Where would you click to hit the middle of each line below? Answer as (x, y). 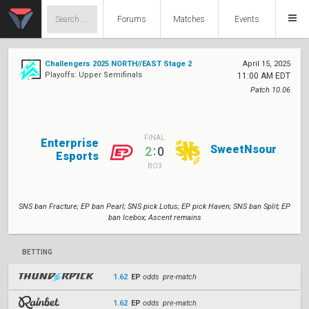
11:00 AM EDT (264, 76)
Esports (77, 156)
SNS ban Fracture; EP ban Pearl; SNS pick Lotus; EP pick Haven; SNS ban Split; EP (154, 207)
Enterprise (70, 143)
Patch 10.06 (270, 90)
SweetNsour (243, 149)
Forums (131, 19)
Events (247, 19)
